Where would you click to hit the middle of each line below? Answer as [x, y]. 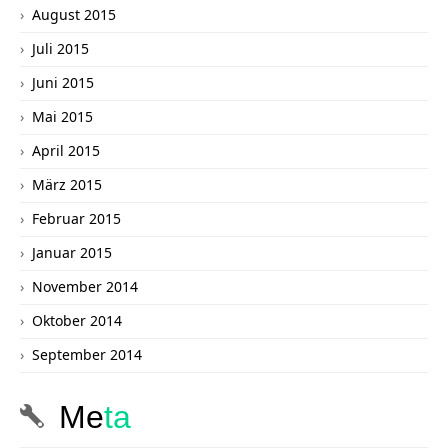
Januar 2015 [72, 253]
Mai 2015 [62, 117]
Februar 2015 [76, 219]
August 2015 [74, 15]
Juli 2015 [60, 49]
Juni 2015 [63, 83]
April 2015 [66, 151]
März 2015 [67, 185]
